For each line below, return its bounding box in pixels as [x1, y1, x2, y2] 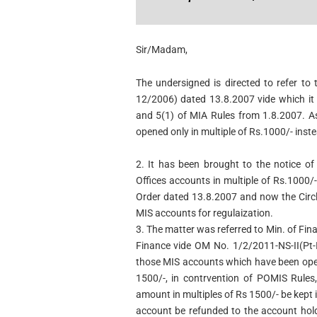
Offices [135, 175, 169, 187]
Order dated [135, 191, 192, 203]
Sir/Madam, [135, 43, 188, 55]
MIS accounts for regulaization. [135, 207, 273, 219]
